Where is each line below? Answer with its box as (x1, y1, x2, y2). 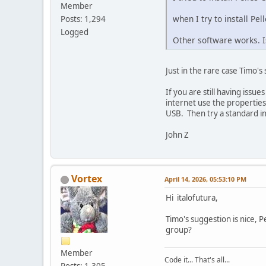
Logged (61, 26, 88, 37)
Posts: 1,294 (61, 13, 106, 24)
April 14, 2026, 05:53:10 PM (164, 175, 246, 184)
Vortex (71, 172, 102, 186)
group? (166, 224, 192, 236)
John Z (166, 129, 189, 141)
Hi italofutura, (166, 192, 218, 204)
